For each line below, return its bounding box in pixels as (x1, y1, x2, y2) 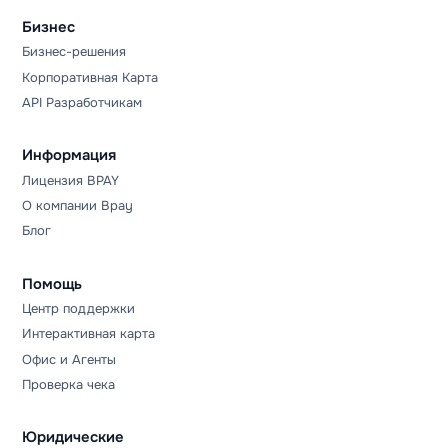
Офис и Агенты (22, 350, 117, 368)
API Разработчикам (22, 94, 143, 112)
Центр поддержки (22, 299, 136, 317)
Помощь (22, 274, 83, 294)
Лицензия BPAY (22, 171, 120, 189)
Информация (22, 146, 117, 166)
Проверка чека (22, 376, 116, 394)
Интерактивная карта (22, 325, 156, 343)
